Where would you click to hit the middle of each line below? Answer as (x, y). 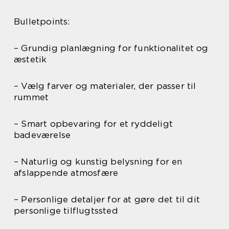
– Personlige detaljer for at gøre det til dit (107, 200)
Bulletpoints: (42, 22)
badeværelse (42, 135)
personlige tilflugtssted (66, 211)
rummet (31, 97)
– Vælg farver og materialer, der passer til (105, 86)
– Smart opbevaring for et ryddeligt (94, 124)
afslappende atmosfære (66, 173)
